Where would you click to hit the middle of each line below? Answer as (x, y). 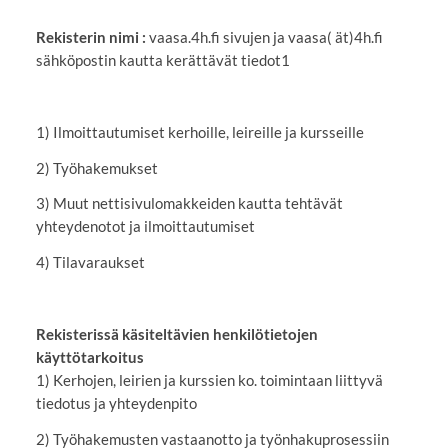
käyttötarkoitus (89, 356)
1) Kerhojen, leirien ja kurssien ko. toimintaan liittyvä (209, 379)
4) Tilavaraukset (90, 262)
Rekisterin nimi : (92, 37)
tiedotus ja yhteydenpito (116, 402)
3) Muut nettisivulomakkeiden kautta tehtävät (189, 203)
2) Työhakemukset (96, 167)
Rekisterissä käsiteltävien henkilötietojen (176, 333)
